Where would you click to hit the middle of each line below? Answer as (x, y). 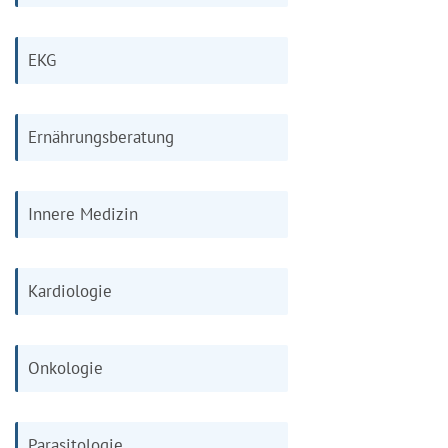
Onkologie (65, 367)
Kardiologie (70, 290)
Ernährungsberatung (101, 136)
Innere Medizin (83, 213)
